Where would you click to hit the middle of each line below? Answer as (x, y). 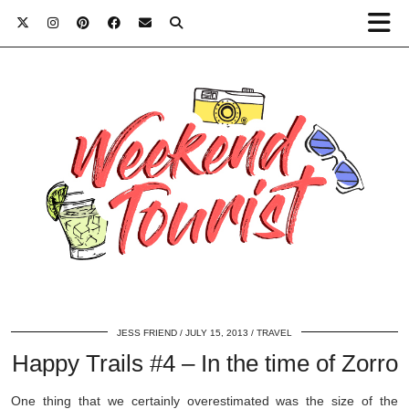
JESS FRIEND (147, 333)
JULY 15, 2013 (217, 333)
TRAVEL (274, 333)
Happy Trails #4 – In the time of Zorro (204, 364)
